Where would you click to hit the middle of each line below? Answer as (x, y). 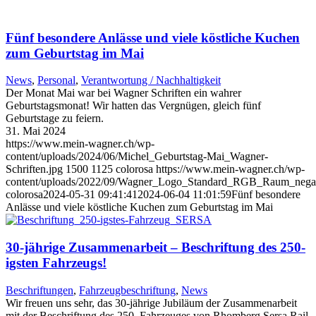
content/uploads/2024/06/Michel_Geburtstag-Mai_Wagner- (137, 157)
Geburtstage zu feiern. (55, 119)
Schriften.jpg (34, 169)
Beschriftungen (39, 290)
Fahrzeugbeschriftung (127, 290)
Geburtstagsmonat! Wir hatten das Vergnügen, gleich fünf (133, 106)
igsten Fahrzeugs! (56, 263)
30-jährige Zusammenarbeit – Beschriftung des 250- (156, 248)
